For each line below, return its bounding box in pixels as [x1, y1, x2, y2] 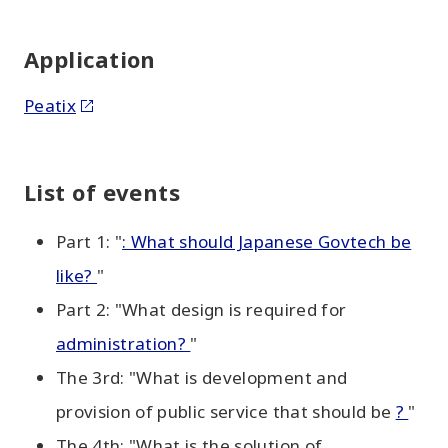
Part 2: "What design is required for [56, 297, 347, 321]
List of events [24, 176, 181, 207]
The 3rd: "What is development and [56, 365, 348, 389]
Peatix [24, 93, 77, 117]
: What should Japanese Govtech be [122, 229, 412, 253]
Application [24, 43, 156, 74]
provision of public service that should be [56, 399, 396, 423]
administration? [56, 331, 191, 355]
